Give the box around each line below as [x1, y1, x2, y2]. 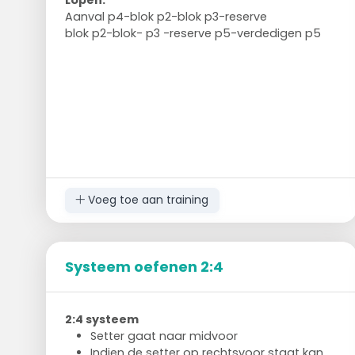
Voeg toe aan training [85, 192, 209, 208]
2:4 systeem [64, 311, 139, 327]
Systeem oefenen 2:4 [64, 256, 223, 277]
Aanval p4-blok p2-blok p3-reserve [64, 8, 267, 25]
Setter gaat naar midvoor [90, 327, 238, 344]
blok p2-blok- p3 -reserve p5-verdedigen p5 [64, 25, 321, 41]
